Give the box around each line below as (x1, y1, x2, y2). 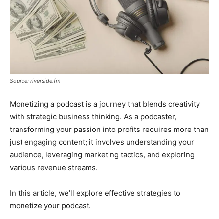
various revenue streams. (10, 163, 98, 173)
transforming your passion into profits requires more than (10, 125, 209, 134)
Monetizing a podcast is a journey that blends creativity (10, 99, 200, 109)
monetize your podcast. (10, 201, 91, 211)
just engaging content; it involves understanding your (10, 137, 194, 147)
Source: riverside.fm (10, 77, 61, 85)
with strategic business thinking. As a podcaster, (10, 112, 176, 122)
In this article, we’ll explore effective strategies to (10, 188, 180, 198)
